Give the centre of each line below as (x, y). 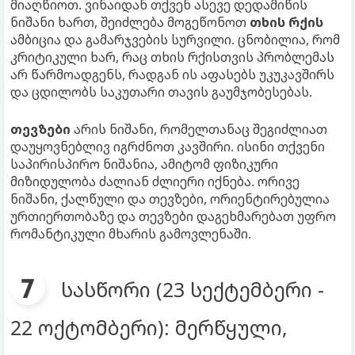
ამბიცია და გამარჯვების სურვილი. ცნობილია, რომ (175, 39)
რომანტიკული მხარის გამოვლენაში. (131, 233)
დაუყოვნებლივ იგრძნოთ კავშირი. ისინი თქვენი (168, 146)
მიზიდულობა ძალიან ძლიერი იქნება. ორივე (155, 181)
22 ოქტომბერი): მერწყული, (149, 327)
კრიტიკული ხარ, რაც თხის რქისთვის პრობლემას (172, 57)
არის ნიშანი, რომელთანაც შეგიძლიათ (199, 129)
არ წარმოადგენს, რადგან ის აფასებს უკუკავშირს (172, 74)
